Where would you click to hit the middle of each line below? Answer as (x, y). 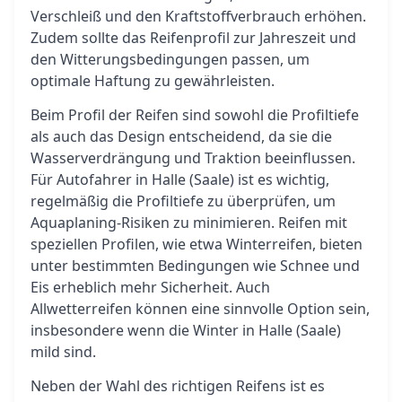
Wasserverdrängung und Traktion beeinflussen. (193, 158)
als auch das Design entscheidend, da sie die (181, 136)
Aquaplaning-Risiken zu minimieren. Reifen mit (189, 223)
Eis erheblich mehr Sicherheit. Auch (150, 287)
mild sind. (63, 352)
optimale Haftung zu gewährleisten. (153, 81)
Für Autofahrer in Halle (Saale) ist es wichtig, (180, 179)
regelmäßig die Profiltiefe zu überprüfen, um (183, 201)
